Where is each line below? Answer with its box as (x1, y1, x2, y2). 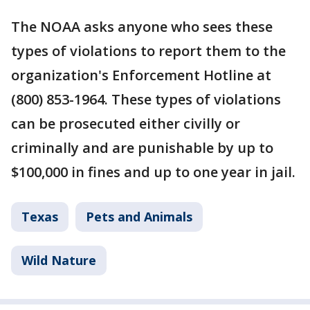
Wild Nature (21, 251, 96, 268)
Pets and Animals (86, 208, 192, 225)
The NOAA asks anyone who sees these (11, 17, 273, 36)
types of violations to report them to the (11, 41, 286, 60)
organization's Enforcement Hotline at (11, 65, 271, 84)
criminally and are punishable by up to (11, 138, 273, 157)
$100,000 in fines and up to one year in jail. (11, 162, 295, 181)
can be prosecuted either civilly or (11, 113, 240, 133)
